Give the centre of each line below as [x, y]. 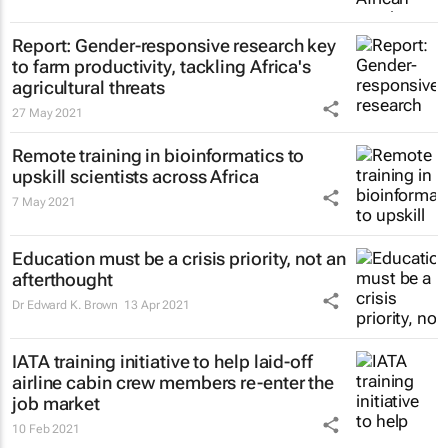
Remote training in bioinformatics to [158, 155]
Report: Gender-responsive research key [174, 45]
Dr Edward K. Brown [65, 305]
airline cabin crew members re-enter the [173, 382]
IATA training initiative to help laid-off [162, 361]
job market [56, 403]
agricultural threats [88, 87]
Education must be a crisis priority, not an [179, 258]
